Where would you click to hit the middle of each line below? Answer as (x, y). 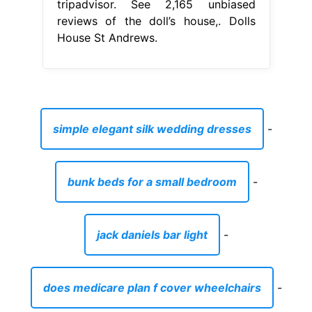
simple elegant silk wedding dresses (152, 128)
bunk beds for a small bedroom (152, 181)
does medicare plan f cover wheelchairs (152, 287)
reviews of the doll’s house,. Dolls (156, 21)
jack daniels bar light (152, 234)
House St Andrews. (107, 37)
